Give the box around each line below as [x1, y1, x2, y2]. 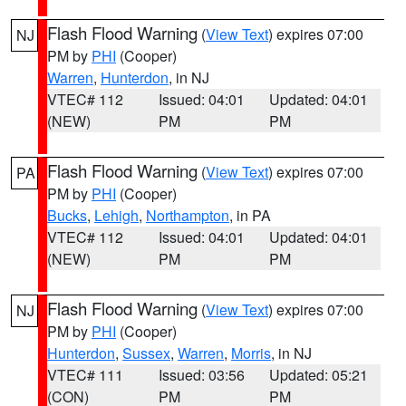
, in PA [229, 205, 271, 226]
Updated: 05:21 [269, 364, 369, 385]
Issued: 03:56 [158, 364, 245, 385]
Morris [231, 343, 271, 363]
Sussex [122, 343, 170, 363]
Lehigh [94, 205, 139, 226]
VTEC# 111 [47, 364, 123, 385]
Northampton [146, 205, 229, 226]
